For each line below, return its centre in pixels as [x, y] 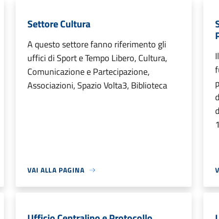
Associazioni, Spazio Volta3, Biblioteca [97, 85]
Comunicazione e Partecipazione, [88, 72]
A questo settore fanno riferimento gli [97, 44]
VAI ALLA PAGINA [56, 170]
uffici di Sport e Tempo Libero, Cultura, [97, 58]
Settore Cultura [59, 24]
